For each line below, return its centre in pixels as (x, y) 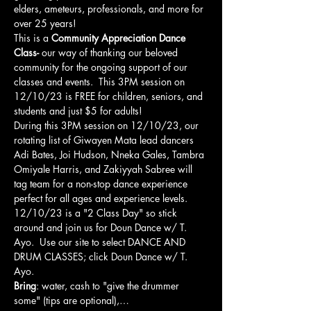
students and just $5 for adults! (82, 111)
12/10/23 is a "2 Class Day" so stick (97, 213)
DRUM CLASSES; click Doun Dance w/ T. (102, 257)
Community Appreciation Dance (120, 38)
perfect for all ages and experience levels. (102, 198)
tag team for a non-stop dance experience (102, 184)
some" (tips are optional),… (72, 300)
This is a (33, 38)
